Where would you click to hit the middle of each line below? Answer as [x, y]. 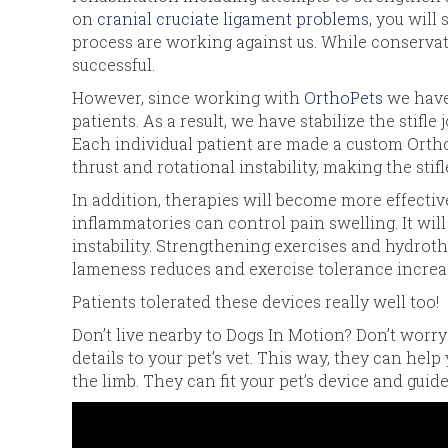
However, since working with [188, 97]
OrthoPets [343, 97]
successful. [113, 64]
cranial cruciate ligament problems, [236, 18]
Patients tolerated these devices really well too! [255, 301]
